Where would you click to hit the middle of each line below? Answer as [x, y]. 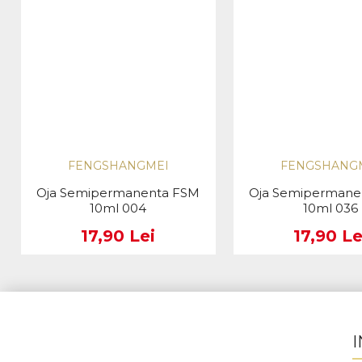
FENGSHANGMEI [118, 166]
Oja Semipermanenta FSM [118, 193]
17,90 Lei [118, 236]
